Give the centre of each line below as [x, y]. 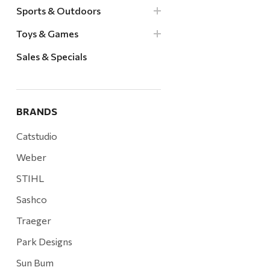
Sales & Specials [51, 57]
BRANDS [36, 111]
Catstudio [36, 136]
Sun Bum [35, 263]
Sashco [31, 199]
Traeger [33, 221]
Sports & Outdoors [58, 11]
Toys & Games [47, 34]
